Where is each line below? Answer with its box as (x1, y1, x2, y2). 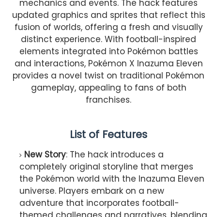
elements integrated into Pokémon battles (19, 45, 198, 57)
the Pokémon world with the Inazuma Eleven (19, 172, 204, 185)
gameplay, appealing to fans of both (31, 81, 186, 93)
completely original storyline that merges (19, 160, 193, 172)
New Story (24, 148, 66, 160)
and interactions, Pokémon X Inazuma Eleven (14, 57, 203, 69)
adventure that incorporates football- (19, 197, 179, 209)
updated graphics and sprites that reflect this (12, 9, 205, 21)
